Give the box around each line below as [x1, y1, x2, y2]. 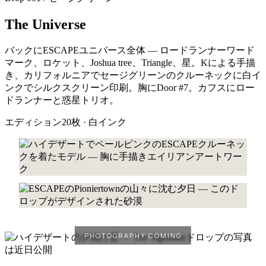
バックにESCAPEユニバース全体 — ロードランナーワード [5, 45, 255, 55]
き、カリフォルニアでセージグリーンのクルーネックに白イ [5, 69, 261, 80]
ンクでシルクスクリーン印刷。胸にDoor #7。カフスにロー [5, 82, 255, 93]
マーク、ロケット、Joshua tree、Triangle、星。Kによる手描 [5, 57, 255, 68]
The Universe [5, 16, 86, 32]
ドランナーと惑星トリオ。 [5, 94, 119, 105]
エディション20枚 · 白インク [5, 116, 126, 127]
